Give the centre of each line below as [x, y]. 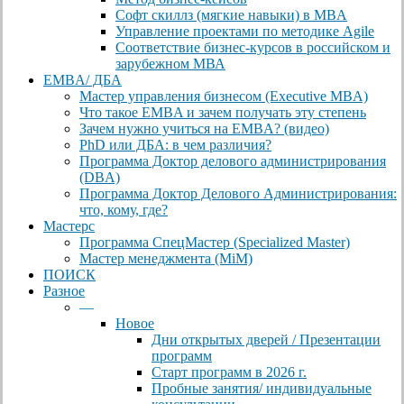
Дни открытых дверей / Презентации [266, 339]
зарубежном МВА [170, 63]
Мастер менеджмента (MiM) [166, 258]
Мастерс [69, 225]
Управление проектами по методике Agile [245, 31]
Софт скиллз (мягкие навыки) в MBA [231, 14]
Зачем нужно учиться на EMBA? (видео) [204, 128]
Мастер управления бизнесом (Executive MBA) [224, 96]
